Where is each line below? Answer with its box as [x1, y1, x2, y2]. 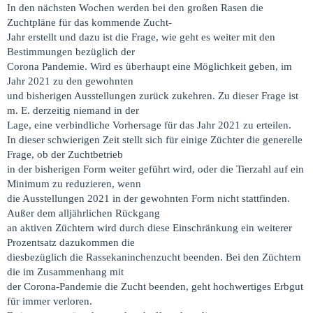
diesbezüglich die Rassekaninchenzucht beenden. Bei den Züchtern [7, 252, 301, 263]
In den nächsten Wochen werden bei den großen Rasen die [7, 2, 263, 13]
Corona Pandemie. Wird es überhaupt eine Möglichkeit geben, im [7, 61, 292, 72]
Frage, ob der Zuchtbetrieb [7, 149, 123, 160]
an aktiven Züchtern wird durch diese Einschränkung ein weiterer [7, 222, 292, 233]
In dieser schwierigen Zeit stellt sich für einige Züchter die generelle [7, 134, 303, 145]
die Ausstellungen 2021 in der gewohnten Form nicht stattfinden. [7, 193, 290, 204]
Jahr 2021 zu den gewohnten [7, 75, 133, 87]
